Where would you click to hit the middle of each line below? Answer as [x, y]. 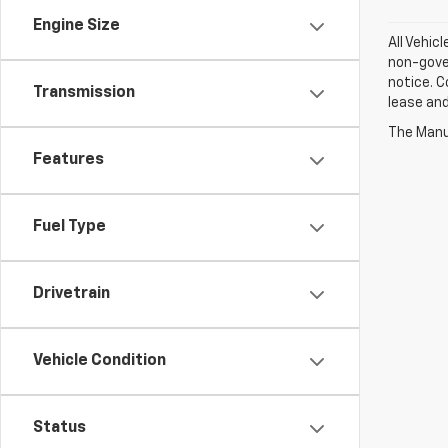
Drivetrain [71, 294]
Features [68, 160]
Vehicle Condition [99, 361]
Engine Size [76, 26]
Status [59, 428]
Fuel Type [69, 227]
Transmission [84, 93]
